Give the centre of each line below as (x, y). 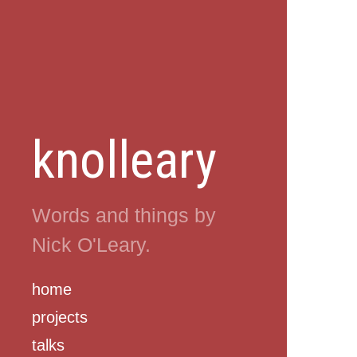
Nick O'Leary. (91, 245)
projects (60, 317)
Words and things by (124, 215)
